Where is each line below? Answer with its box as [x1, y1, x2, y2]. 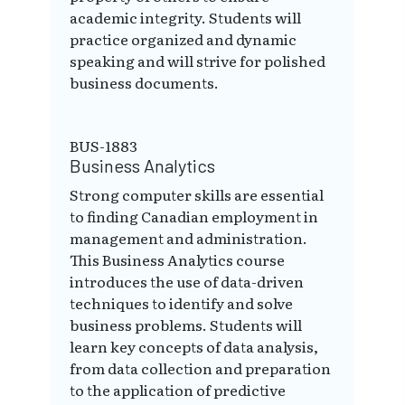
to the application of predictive [70, 379, 286, 401]
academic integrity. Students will [70, 6, 301, 29]
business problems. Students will [70, 314, 302, 336]
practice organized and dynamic [70, 28, 297, 51]
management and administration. [70, 227, 307, 250]
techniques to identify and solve [70, 292, 293, 315]
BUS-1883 [70, 135, 137, 157]
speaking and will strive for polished [70, 50, 325, 72]
